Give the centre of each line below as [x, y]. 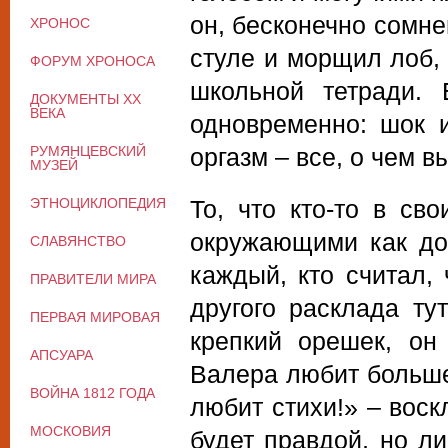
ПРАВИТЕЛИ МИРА [93, 278]
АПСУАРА [61, 354]
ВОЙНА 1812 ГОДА [92, 392]
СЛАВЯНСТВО [78, 240]
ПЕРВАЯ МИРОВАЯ [95, 316]
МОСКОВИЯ [70, 430]
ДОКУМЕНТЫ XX [85, 98]
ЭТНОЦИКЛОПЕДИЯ [98, 202]
